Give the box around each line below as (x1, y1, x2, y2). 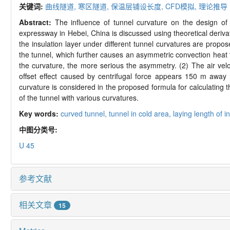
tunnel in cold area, (109, 108, 173, 119)
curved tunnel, (61, 108, 109, 119)
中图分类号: (19, 124, 60, 135)
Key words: (19, 108, 61, 119)
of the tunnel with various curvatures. (19, 92, 139, 103)
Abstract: (19, 16, 55, 27)
